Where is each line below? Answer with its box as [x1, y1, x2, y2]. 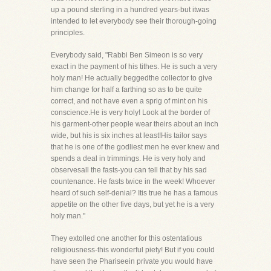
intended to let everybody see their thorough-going [51, 17, 217, 25]
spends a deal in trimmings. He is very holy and [51, 154, 206, 163]
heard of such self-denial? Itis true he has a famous [51, 189, 218, 197]
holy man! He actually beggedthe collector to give [51, 74, 212, 82]
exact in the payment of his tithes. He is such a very [51, 62, 217, 71]
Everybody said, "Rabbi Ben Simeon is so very [51, 51, 203, 59]
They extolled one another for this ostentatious [51, 234, 202, 243]
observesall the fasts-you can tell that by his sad [51, 166, 207, 174]
